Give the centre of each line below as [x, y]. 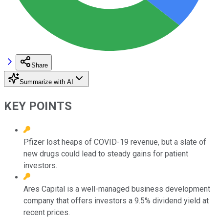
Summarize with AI [46, 82]
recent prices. [47, 212]
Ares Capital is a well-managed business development [117, 189]
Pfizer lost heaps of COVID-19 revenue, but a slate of [115, 142]
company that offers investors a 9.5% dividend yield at [116, 200]
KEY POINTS [38, 106]
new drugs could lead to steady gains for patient [106, 153]
